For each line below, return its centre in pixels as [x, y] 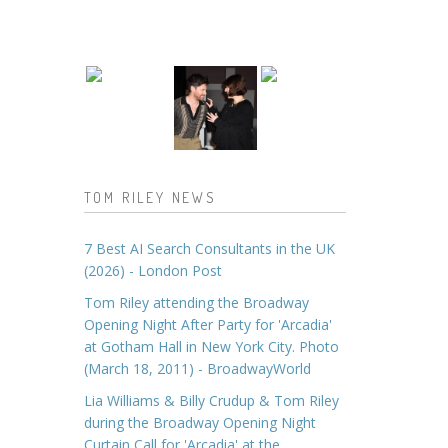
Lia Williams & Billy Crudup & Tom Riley [211, 400]
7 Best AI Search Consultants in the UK [209, 248]
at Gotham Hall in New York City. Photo [211, 346]
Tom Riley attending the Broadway [196, 302]
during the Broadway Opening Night [199, 422]
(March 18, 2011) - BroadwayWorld [197, 368]
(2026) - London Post [152, 270]
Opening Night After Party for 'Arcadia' [207, 324]
